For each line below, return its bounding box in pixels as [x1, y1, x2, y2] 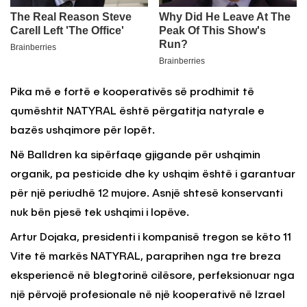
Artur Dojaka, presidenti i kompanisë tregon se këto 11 [10, 232, 291, 244]
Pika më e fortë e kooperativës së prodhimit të [10, 87, 254, 99]
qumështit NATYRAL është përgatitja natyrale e [10, 106, 265, 118]
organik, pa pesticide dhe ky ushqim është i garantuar [10, 169, 295, 181]
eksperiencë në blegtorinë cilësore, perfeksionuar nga [10, 271, 295, 282]
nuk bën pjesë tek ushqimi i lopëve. [10, 208, 189, 219]
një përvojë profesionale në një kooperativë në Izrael [10, 290, 285, 302]
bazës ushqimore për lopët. [10, 125, 155, 137]
